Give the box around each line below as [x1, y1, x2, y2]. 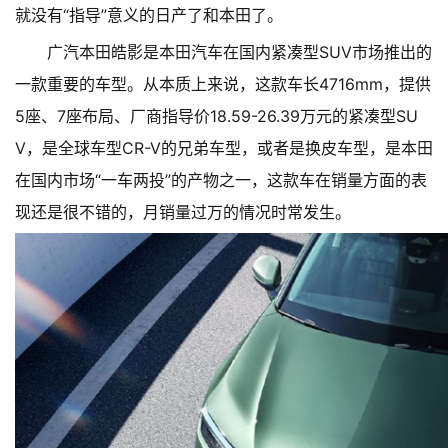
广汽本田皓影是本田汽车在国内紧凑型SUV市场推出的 [47, 42, 432, 62]
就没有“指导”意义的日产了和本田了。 [15, 5, 283, 25]
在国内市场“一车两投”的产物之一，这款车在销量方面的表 [15, 170, 427, 190]
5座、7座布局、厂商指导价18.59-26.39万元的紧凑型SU [15, 106, 418, 126]
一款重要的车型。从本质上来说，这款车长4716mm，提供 [15, 74, 431, 94]
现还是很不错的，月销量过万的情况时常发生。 [15, 202, 351, 222]
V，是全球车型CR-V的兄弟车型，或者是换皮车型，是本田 [15, 138, 433, 158]
